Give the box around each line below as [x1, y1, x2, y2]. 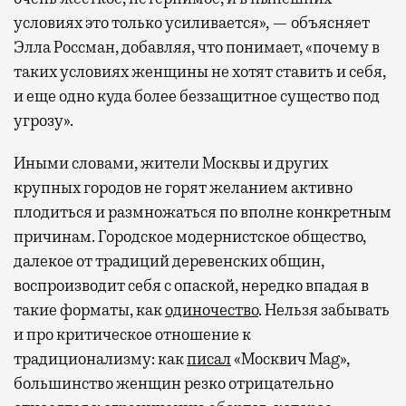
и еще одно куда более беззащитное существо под [14, 85, 380, 106]
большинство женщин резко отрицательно [14, 372, 333, 393]
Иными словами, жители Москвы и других [14, 152, 328, 173]
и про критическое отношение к [14, 324, 251, 344]
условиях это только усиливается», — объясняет [14, 12, 370, 33]
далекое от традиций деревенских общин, [14, 250, 324, 271]
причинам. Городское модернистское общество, [14, 226, 366, 246]
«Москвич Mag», [231, 348, 350, 369]
